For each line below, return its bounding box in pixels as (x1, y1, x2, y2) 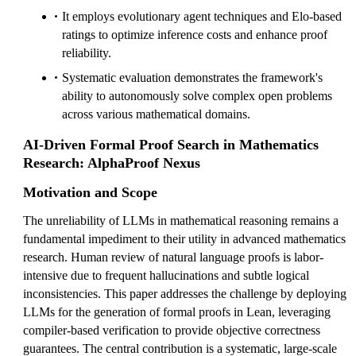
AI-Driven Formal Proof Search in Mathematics (23, 137, 319, 153)
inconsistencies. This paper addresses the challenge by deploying (23, 287, 346, 300)
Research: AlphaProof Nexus (23, 155, 200, 171)
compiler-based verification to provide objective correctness (23, 323, 320, 337)
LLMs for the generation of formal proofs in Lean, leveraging (23, 305, 331, 319)
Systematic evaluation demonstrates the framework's (62, 71, 323, 84)
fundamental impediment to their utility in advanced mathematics (23, 232, 346, 246)
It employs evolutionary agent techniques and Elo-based (62, 10, 342, 23)
